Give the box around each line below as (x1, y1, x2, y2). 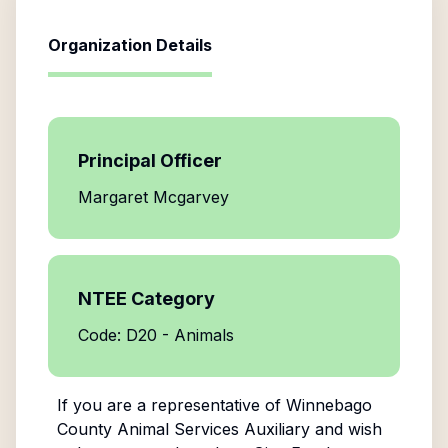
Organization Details (48, 35, 212, 55)
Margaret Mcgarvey (78, 187, 229, 207)
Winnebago (285, 395, 372, 415)
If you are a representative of (56, 395, 286, 415)
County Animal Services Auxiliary (56, 419, 310, 439)
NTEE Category (78, 288, 215, 309)
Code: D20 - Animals (78, 325, 234, 345)
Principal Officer (78, 150, 222, 171)
